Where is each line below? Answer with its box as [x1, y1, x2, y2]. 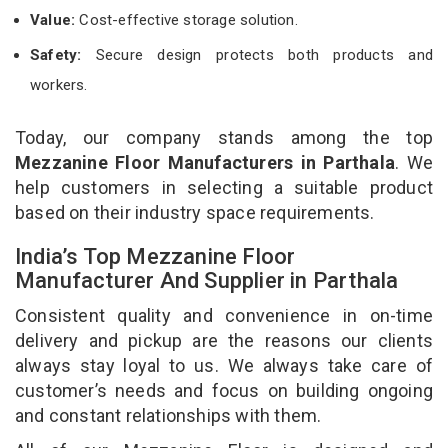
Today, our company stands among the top [15, 126, 433, 148]
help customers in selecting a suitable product [15, 176, 433, 198]
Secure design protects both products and [81, 45, 433, 64]
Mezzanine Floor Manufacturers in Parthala [15, 151, 395, 173]
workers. [30, 75, 88, 94]
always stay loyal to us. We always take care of [15, 354, 433, 376]
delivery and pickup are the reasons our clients [15, 329, 433, 351]
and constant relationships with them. [15, 404, 326, 426]
